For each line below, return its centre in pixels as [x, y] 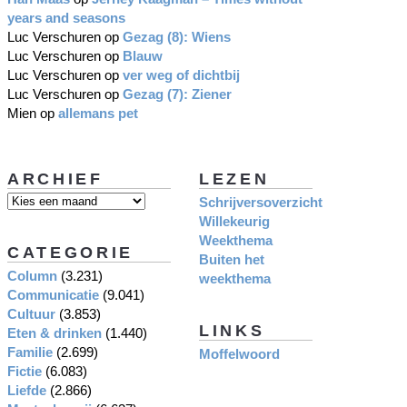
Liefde [27, 390]
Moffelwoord [239, 353]
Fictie [25, 371]
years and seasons [66, 17]
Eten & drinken [55, 333]
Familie [30, 352]
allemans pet [98, 113]
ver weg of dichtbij [181, 74]
